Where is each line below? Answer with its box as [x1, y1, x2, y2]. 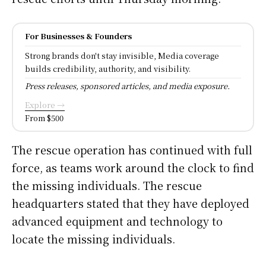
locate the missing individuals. [12, 231, 175, 247]
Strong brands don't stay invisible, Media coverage [25, 50, 219, 62]
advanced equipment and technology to [12, 213, 223, 229]
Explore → [25, 99, 65, 111]
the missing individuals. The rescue [12, 178, 202, 194]
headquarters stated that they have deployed [12, 195, 249, 211]
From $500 [25, 112, 64, 124]
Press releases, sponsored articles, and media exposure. [25, 80, 230, 92]
